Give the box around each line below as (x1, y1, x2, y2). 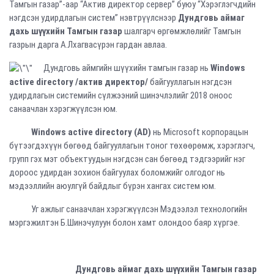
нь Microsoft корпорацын (151, 127, 248, 138)
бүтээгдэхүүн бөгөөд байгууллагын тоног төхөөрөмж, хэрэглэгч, (9, 140, 255, 152)
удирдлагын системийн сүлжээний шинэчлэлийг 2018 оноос (9, 90, 232, 102)
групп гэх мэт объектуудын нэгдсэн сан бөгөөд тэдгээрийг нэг (9, 154, 245, 165)
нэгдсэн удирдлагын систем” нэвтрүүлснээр (9, 12, 178, 23)
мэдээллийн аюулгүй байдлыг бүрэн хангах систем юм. (9, 180, 216, 192)
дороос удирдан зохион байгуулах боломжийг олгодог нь (9, 167, 225, 179)
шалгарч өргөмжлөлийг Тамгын (124, 26, 241, 37)
